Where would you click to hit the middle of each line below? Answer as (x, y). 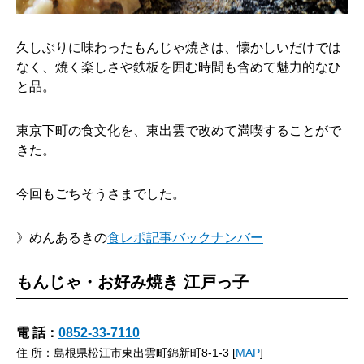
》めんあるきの (62, 238)
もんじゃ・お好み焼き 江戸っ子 (132, 282)
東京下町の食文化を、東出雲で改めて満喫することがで (179, 130)
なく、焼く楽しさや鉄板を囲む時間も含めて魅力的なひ (179, 67)
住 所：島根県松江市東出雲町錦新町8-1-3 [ (126, 353)
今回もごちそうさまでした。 (101, 194)
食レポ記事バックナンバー (185, 238)
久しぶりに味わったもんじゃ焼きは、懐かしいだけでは (179, 48)
